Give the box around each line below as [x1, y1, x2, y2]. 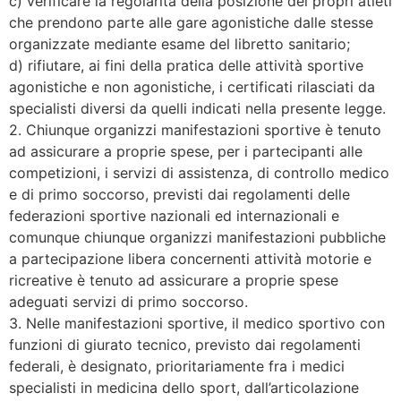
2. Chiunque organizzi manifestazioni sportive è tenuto [9, 121, 381, 140]
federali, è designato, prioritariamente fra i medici [9, 357, 345, 376]
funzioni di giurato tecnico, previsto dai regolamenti [9, 336, 361, 354]
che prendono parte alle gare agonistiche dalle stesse [9, 13, 373, 32]
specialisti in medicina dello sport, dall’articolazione [9, 379, 359, 397]
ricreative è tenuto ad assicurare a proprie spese [9, 271, 338, 290]
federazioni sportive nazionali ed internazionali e [9, 207, 339, 226]
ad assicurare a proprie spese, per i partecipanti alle [9, 142, 363, 161]
